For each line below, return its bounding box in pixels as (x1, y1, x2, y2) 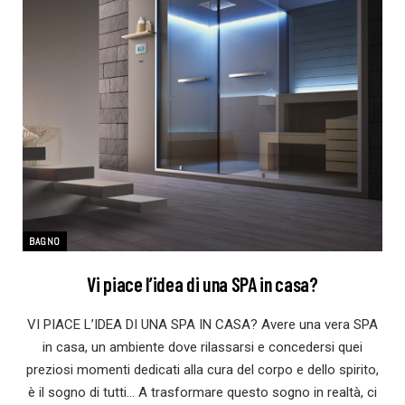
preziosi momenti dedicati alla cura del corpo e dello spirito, (26, 362, 379, 379)
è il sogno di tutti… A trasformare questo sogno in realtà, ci (28, 384, 377, 401)
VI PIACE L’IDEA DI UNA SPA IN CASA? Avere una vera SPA (27, 316, 378, 334)
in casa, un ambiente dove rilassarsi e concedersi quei (42, 339, 363, 356)
